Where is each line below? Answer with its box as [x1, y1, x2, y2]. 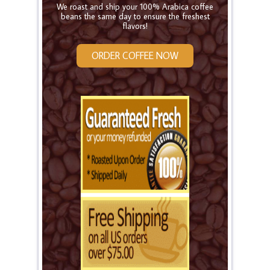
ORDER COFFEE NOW [92, 49, 178, 61]
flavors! [122, 20, 148, 31]
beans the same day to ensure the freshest [60, 10, 210, 22]
